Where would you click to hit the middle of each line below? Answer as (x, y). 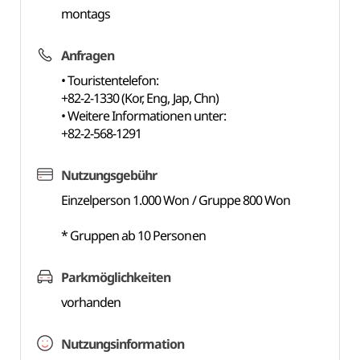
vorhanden (91, 302)
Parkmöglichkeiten (116, 277)
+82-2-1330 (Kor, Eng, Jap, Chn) (139, 98)
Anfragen (87, 55)
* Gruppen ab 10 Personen (133, 235)
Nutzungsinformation (123, 344)
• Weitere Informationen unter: (143, 116)
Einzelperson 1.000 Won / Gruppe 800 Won (176, 200)
